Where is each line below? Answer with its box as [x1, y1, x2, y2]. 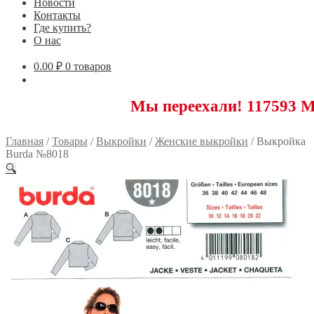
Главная [6, 135, 43, 147]
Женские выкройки [155, 135, 248, 147]
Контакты [34, 8, 81, 21]
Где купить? [34, 21, 91, 34]
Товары [52, 135, 88, 147]
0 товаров [65, 60, 111, 72]
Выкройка [257, 135, 306, 147]
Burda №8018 [6, 147, 69, 160]
